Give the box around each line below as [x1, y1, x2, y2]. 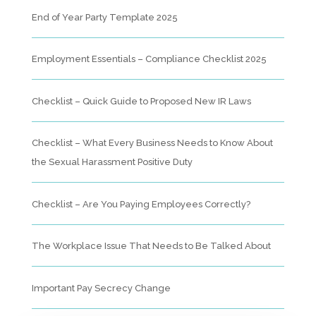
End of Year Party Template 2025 [31, 11, 178, 23]
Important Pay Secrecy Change [31, 282, 171, 293]
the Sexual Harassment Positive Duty [31, 157, 193, 168]
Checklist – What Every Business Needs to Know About [31, 138, 273, 149]
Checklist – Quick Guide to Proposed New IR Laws [31, 95, 251, 107]
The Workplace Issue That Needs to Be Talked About [31, 241, 271, 252]
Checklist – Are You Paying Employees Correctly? [31, 198, 250, 209]
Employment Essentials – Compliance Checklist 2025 [31, 54, 267, 65]
